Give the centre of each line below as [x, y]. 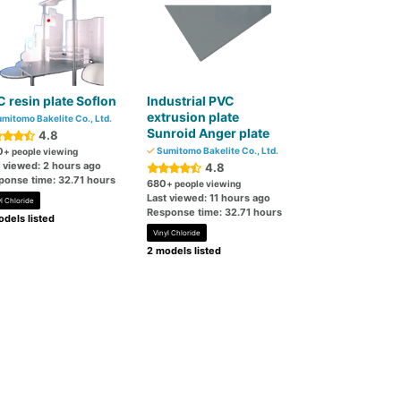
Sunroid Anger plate [209, 133]
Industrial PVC [191, 101]
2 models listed [184, 251]
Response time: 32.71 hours [215, 212]
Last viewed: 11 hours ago [209, 198]
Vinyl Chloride [177, 233]
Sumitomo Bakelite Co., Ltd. [217, 150]
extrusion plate [193, 117]
